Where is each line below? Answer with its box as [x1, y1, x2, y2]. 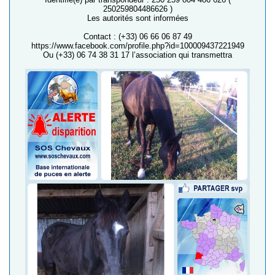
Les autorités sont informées [87, 14, 188, 23]
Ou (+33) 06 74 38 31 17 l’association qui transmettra [43, 50, 232, 60]
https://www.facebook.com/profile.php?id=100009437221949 [31, 41, 244, 50]
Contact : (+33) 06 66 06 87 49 [83, 32, 192, 41]
